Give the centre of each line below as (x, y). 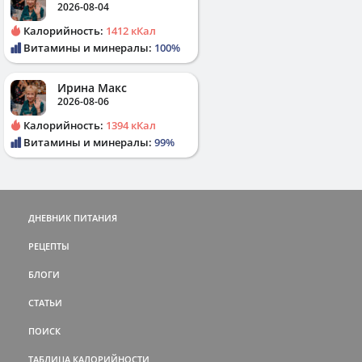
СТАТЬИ (45, 302)
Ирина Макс (92, 87)
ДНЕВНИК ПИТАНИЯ (73, 217)
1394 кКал (131, 125)
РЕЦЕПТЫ (49, 246)
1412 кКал (131, 30)
